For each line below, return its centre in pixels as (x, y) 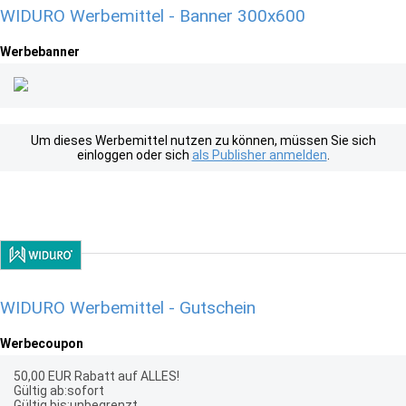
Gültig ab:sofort (59, 391)
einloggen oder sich (134, 155)
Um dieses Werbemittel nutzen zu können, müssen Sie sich (203, 140)
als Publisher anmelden (259, 155)
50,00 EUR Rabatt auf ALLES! (97, 376)
